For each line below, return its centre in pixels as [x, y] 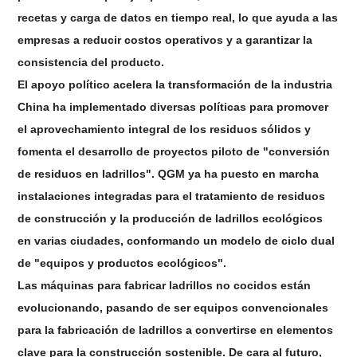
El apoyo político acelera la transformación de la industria [175, 85]
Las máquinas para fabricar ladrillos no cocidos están [165, 286]
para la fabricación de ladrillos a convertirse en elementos [176, 330]
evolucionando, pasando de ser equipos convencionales [173, 308]
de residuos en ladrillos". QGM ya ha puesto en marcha [169, 174]
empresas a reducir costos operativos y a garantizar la [165, 40]
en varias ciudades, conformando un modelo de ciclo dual [177, 241]
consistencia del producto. [91, 63]
